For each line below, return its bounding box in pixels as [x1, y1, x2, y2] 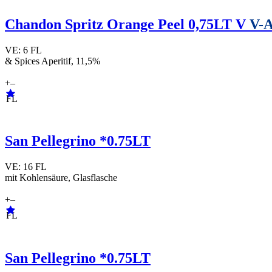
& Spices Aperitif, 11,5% [5, 55, 100, 66]
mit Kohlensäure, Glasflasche [5, 172, 117, 183]
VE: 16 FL [5, 161, 46, 172]
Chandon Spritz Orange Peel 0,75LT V [5, 16, 250, 32]
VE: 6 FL [5, 44, 41, 55]
